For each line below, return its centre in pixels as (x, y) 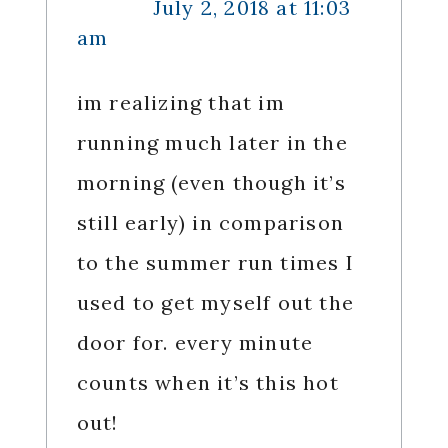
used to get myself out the (215, 303)
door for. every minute (195, 343)
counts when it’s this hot (207, 383)
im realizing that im (180, 103)
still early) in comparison (210, 223)
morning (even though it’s (211, 183)
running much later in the (212, 143)
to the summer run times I (215, 263)
